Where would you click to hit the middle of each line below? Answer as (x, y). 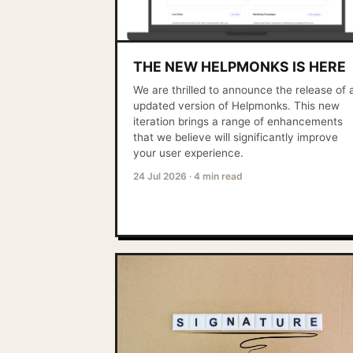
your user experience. (188, 153)
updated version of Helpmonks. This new (236, 106)
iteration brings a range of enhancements (238, 122)
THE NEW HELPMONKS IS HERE (240, 67)
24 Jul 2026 (160, 176)
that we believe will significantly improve (236, 137)
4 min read (218, 176)
